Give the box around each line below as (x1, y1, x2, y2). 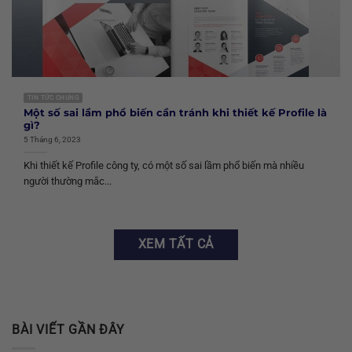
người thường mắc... (24, 175, 112, 188)
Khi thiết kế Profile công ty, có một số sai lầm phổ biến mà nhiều (24, 159, 304, 172)
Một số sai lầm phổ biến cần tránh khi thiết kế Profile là (24, 106, 327, 119)
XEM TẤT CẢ (137, 237, 214, 252)
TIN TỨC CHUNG (27, 94, 79, 102)
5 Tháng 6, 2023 (24, 134, 81, 145)
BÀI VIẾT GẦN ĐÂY (12, 321, 125, 337)
